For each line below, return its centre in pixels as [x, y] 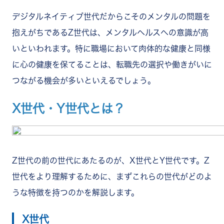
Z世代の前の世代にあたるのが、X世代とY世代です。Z [111, 160]
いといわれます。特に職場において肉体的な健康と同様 [111, 48]
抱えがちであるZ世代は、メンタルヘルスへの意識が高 [110, 32]
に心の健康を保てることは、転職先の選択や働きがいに [112, 64]
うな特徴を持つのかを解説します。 [75, 192]
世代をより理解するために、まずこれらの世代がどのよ [112, 176]
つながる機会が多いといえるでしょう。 [84, 80]
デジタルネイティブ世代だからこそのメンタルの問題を [111, 16]
